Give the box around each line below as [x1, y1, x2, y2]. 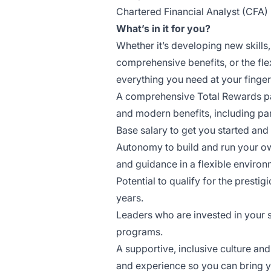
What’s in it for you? [116, 22, 211, 34]
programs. [116, 226, 163, 238]
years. [116, 192, 143, 204]
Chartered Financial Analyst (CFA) [116, 5, 268, 18]
